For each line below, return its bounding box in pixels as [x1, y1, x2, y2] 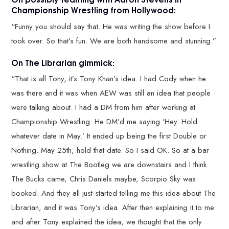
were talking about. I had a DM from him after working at [11, 102, 196, 113]
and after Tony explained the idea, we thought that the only [11, 216, 202, 227]
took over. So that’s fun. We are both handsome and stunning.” [11, 35, 217, 47]
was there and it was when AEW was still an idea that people [11, 87, 211, 99]
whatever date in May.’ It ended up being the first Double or [11, 130, 207, 142]
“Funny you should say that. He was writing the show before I [11, 20, 211, 32]
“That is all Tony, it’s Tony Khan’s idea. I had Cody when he [11, 73, 207, 84]
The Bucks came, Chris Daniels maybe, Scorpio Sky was [11, 173, 196, 185]
